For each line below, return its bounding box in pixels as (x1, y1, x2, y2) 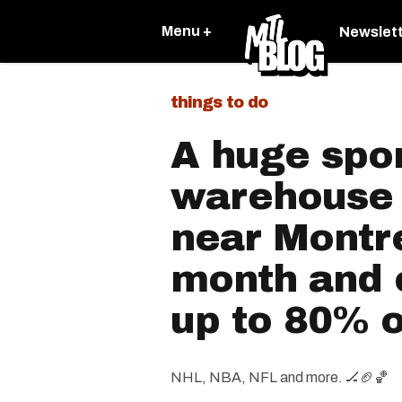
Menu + (162, 23, 212, 39)
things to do (170, 93, 267, 111)
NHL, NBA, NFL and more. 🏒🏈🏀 (170, 370, 389, 385)
